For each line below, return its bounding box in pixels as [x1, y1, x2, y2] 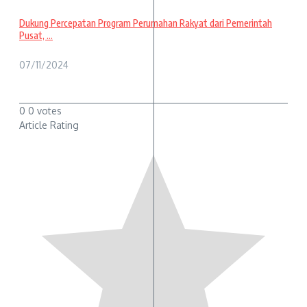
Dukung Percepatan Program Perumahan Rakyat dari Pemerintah [19, 16, 272, 29]
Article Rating [19, 119, 79, 132]
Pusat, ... [19, 29, 53, 41]
